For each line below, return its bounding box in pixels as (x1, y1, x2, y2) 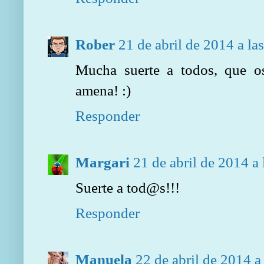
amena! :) (75, 82, 131, 99)
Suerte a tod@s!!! (75, 179, 180, 196)
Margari (75, 154, 130, 171)
